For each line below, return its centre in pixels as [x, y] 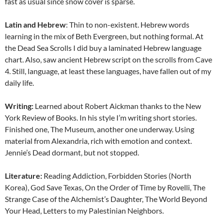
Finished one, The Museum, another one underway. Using [100, 129]
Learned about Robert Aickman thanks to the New [117, 106]
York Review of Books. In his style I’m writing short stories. [101, 117]
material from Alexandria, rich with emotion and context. [98, 140]
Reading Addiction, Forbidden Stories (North [117, 175]
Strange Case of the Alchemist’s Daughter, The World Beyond [106, 199]
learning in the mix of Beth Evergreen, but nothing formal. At [104, 36]
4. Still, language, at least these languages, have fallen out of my [108, 71]
